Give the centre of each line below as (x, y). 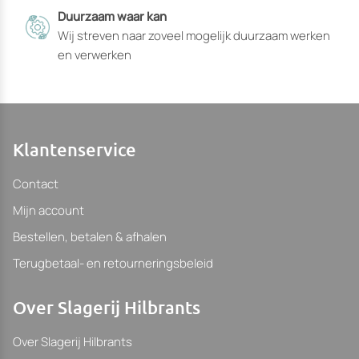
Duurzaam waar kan (112, 16)
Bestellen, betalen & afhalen (90, 236)
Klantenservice (75, 149)
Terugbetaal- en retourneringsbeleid (113, 263)
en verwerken (94, 54)
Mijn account (48, 210)
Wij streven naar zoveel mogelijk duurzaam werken (194, 35)
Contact (36, 184)
